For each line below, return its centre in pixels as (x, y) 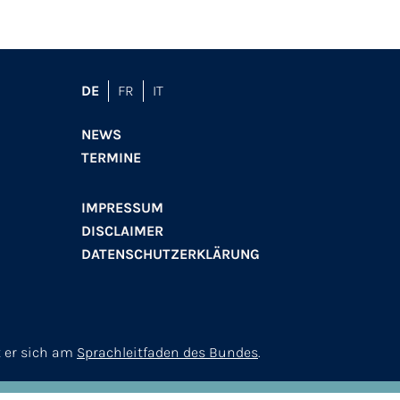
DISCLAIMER (122, 230)
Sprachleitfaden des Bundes (167, 352)
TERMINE (111, 157)
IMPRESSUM (122, 207)
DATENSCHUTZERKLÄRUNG (171, 254)
